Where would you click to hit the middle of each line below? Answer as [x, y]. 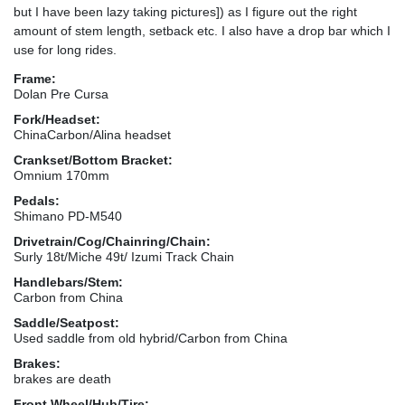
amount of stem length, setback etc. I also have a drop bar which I [202, 30]
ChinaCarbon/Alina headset [92, 134]
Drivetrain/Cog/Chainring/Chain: [112, 241]
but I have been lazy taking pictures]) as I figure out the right [185, 11]
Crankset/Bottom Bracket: [93, 160]
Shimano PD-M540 [68, 216]
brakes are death [62, 378]
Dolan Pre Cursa [61, 94]
